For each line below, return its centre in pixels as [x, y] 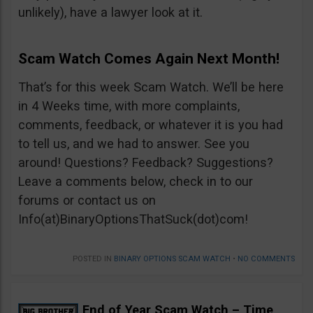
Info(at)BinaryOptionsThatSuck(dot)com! [133, 219]
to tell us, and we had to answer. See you [134, 144]
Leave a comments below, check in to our [136, 182]
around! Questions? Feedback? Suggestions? [146, 163]
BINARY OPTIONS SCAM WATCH [172, 259]
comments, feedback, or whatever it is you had [151, 125]
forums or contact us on [87, 201]
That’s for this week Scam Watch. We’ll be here [151, 87]
